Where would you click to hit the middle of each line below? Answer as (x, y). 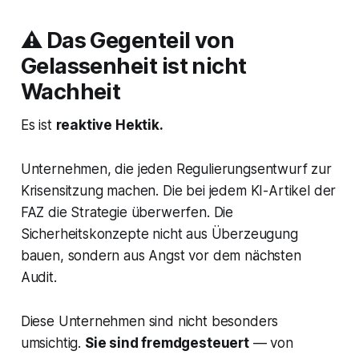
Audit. (38, 278)
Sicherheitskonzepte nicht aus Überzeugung (159, 234)
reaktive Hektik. (109, 125)
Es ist (38, 125)
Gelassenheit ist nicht (133, 67)
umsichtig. (52, 343)
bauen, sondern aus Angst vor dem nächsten (161, 256)
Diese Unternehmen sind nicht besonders (149, 322)
